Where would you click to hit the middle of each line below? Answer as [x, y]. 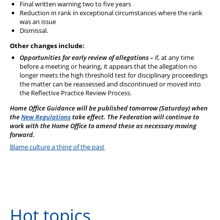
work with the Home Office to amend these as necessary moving [103, 126]
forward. [22, 135]
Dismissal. [34, 31]
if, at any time [174, 58]
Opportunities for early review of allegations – [87, 58]
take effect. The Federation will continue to [135, 117]
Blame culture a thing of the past [57, 147]
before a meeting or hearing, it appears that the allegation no [108, 67]
